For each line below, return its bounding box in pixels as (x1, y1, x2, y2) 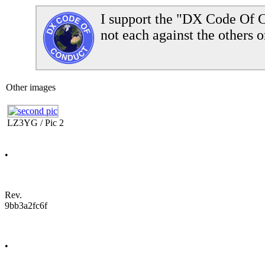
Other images (6, 82, 56, 92)
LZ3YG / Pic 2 (7, 118, 64, 128)
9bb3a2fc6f (5, 201, 47, 211)
